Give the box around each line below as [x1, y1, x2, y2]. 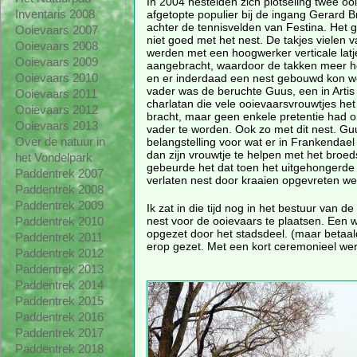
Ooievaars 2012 [14, 104, 98, 117]
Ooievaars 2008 [14, 40, 98, 53]
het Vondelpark [14, 151, 92, 165]
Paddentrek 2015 [14, 295, 104, 308]
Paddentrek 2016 [14, 311, 104, 324]
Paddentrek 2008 [14, 183, 104, 197]
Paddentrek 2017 [14, 327, 104, 340]
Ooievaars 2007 [14, 24, 98, 37]
